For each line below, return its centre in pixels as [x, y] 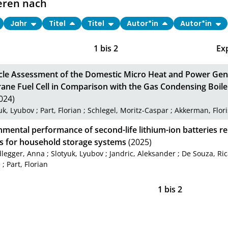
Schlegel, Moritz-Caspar [128, 110]
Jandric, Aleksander [143, 153]
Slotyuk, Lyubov [77, 153]
